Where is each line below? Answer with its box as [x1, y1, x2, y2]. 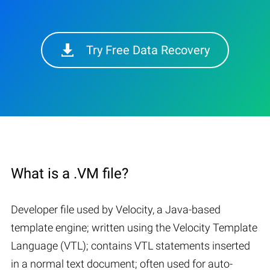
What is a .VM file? [11, 165, 128, 182]
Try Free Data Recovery [86, 42, 210, 57]
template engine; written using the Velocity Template [11, 221, 257, 234]
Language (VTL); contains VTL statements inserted [11, 239, 250, 252]
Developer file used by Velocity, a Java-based [11, 202, 221, 216]
